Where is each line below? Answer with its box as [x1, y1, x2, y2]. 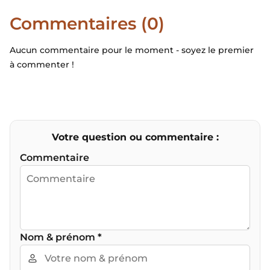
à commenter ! [10, 59, 74, 71]
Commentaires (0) [10, 13, 165, 34]
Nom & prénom [20, 231, 98, 243]
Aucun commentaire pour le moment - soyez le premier [10, 45, 254, 56]
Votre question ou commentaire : [51, 131, 219, 143]
